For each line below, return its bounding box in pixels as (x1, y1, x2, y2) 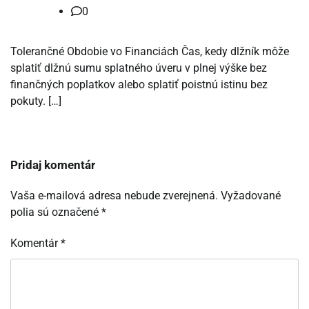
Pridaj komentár (10, 158, 95, 172)
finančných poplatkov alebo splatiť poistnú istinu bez (10, 78, 268, 92)
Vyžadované (221, 189, 281, 203)
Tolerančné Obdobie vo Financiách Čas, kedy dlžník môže (10, 45, 289, 59)
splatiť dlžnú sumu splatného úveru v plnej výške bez (10, 61, 267, 75)
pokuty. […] (10, 94, 61, 108)
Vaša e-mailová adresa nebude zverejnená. (10, 189, 218, 203)
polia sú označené (10, 206, 101, 219)
